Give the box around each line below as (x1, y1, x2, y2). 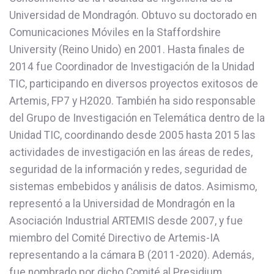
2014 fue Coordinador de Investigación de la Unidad (9, 60, 254, 73)
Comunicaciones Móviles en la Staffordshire (9, 26, 221, 39)
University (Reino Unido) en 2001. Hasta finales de (9, 43, 245, 56)
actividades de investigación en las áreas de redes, (9, 146, 253, 158)
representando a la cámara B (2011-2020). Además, (9, 248, 254, 261)
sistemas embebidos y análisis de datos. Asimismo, (9, 180, 257, 193)
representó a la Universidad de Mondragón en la (9, 197, 235, 210)
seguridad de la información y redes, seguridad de (9, 163, 247, 176)
